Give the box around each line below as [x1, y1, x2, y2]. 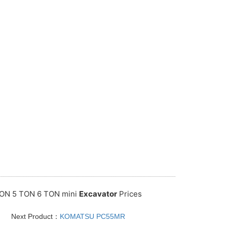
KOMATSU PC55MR [59, 212, 125, 220]
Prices [117, 188, 142, 199]
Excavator [79, 188, 117, 199]
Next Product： [11, 212, 60, 220]
